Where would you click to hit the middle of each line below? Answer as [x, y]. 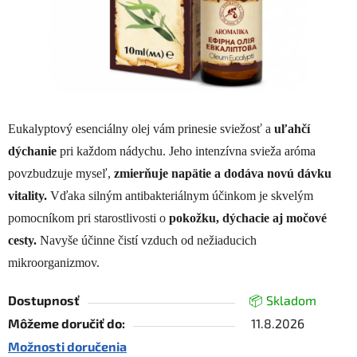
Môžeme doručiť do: [67, 324]
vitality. [27, 196]
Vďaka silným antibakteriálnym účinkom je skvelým [180, 196]
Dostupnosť [44, 300]
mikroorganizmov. [54, 263]
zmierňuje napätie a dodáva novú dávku [223, 174]
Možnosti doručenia [67, 347]
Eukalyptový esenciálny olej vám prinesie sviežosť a [141, 129]
